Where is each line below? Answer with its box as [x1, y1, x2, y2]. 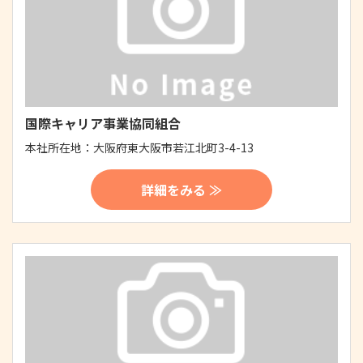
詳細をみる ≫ [141, 179, 222, 199]
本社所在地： [25, 139, 93, 156]
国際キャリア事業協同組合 [25, 113, 181, 133]
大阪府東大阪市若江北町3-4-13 [93, 139, 254, 156]
